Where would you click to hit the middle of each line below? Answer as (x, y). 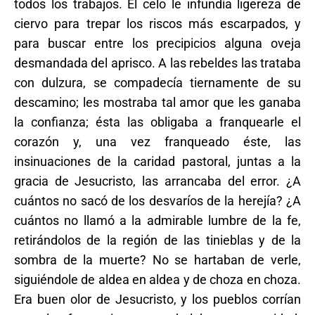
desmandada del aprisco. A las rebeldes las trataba (157, 63)
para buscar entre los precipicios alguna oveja (157, 43)
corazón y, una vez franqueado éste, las (157, 141)
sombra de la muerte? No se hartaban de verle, (157, 259)
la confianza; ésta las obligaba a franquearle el (157, 122)
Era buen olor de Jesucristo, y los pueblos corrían (157, 299)
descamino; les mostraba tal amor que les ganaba (157, 102)
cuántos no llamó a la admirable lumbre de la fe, (157, 220)
